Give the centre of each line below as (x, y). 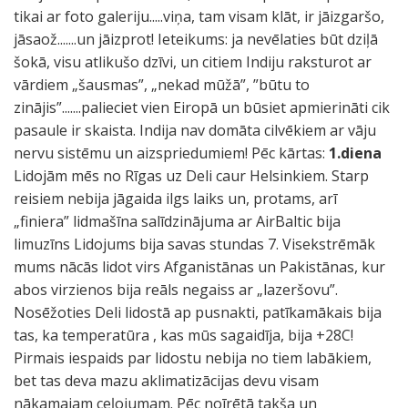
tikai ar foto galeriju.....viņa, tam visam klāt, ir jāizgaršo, (199, 16)
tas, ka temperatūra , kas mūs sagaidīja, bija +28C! (184, 335)
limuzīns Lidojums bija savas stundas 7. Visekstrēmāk (194, 244)
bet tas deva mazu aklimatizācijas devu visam (166, 381)
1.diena (355, 153)
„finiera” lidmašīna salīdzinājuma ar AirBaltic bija (177, 221)
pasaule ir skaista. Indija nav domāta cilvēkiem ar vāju (195, 130)
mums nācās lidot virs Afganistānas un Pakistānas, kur (199, 267)
